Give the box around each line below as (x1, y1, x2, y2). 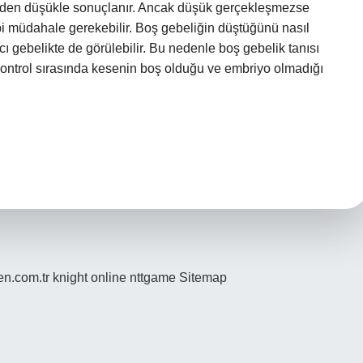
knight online (53, 271, 126, 284)
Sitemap (179, 271, 227, 284)
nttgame (130, 271, 176, 284)
